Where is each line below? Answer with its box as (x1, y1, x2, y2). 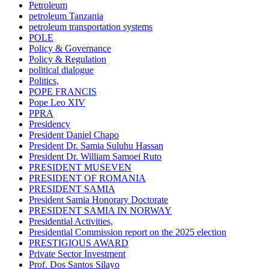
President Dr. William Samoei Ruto (29, 151, 162, 162)
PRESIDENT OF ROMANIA (29, 173, 146, 184)
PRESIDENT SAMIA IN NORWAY (29, 205, 172, 216)
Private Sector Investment (29, 249, 125, 259)
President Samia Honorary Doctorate (29, 195, 168, 205)
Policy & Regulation (29, 54, 106, 65)
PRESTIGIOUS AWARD (29, 238, 128, 249)
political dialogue (29, 65, 94, 76)
